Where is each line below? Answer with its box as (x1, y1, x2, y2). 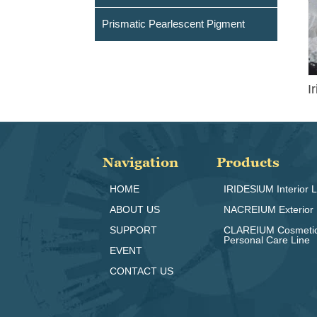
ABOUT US (110, 204, 161, 216)
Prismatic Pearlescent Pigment (102, 18, 246, 30)
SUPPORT (110, 224, 158, 236)
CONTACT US (110, 265, 174, 277)
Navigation (103, 153, 179, 170)
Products (217, 153, 280, 170)
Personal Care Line (224, 234, 311, 246)
